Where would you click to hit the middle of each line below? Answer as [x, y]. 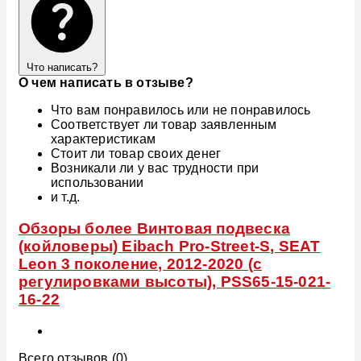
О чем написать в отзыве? [106, 83]
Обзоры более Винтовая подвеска [155, 229]
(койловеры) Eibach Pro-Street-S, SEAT [170, 247]
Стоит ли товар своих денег [136, 154]
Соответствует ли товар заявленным [164, 125]
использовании [98, 183]
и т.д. [66, 197]
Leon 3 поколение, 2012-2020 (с [140, 264]
